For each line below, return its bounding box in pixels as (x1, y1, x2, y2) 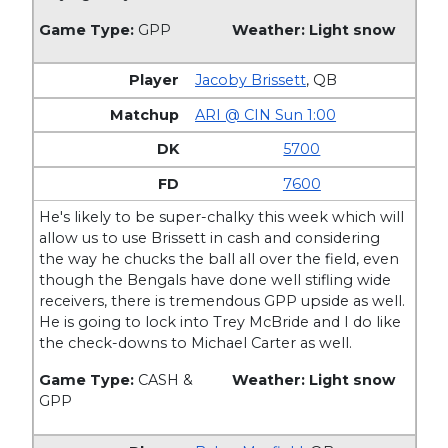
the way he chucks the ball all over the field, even (39, 250, 400, 269)
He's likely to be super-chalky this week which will (39, 208, 405, 227)
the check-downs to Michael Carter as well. (39, 334, 353, 353)
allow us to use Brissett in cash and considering (39, 229, 381, 248)
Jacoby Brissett (195, 71, 307, 90)
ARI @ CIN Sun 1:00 (195, 105, 337, 124)
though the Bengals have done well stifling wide (39, 271, 392, 290)
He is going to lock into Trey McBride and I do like (39, 313, 402, 332)
